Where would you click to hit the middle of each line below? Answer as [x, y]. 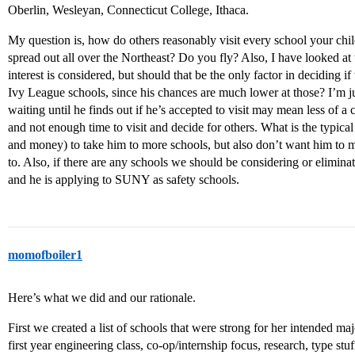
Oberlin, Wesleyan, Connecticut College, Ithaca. [128, 10]
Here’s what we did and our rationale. [102, 298]
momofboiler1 [45, 255]
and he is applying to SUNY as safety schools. [124, 179]
